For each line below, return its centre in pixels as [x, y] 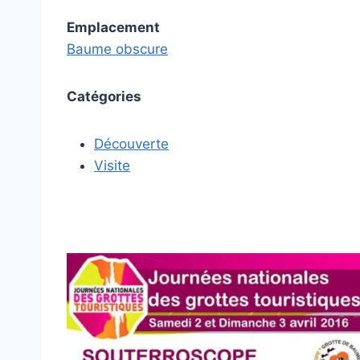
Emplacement [113, 27]
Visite [112, 165]
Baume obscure [117, 49]
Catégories [104, 96]
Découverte [131, 143]
